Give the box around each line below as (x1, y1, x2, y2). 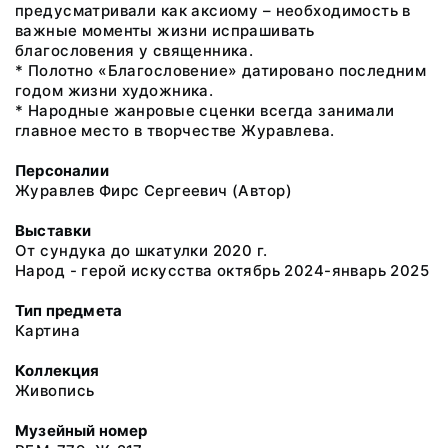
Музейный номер (15, 421, 148, 440)
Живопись (15, 381, 95, 400)
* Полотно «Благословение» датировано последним (15, 61, 427, 80)
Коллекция (15, 361, 100, 380)
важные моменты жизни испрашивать (15, 21, 315, 40)
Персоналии (15, 161, 109, 180)
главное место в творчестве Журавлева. (15, 121, 335, 140)
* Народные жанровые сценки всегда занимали (15, 101, 395, 120)
